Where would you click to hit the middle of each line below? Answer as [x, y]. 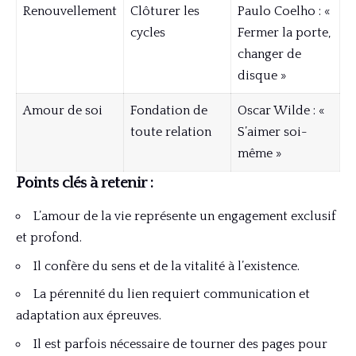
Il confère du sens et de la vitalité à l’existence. [166, 266]
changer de [269, 54]
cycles [148, 32]
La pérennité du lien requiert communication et [172, 294]
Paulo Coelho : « [284, 11]
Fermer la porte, [284, 32]
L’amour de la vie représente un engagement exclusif [185, 217]
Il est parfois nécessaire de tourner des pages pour [180, 344]
